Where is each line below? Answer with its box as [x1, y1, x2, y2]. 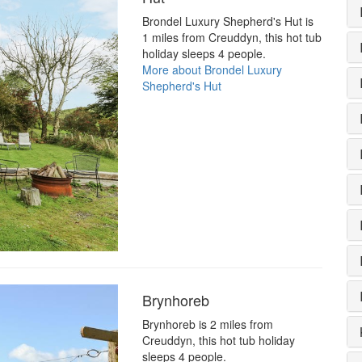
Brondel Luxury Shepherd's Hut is [141, 13, 314, 30]
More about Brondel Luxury [141, 61, 282, 78]
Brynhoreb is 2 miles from [141, 315, 273, 332]
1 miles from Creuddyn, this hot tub [141, 29, 322, 46]
